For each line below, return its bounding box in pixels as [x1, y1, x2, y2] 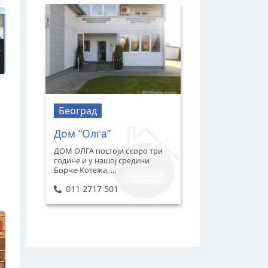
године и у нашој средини [54, 154, 150, 166]
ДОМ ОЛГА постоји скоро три [54, 145, 163, 156]
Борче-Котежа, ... [54, 164, 117, 175]
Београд [59, 103, 98, 117]
